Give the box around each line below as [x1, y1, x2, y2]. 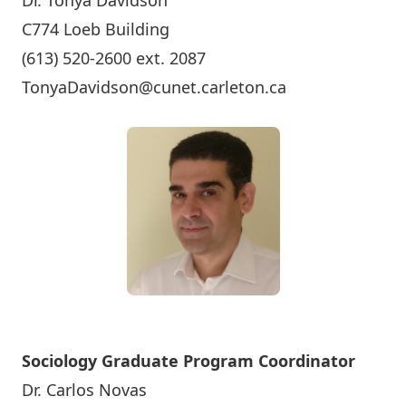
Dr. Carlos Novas [22, 379, 147, 401]
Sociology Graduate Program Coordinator [22, 350, 355, 372]
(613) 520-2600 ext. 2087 [22, 47, 206, 69]
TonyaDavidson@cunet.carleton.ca [22, 76, 286, 98]
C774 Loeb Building [22, 18, 169, 40]
